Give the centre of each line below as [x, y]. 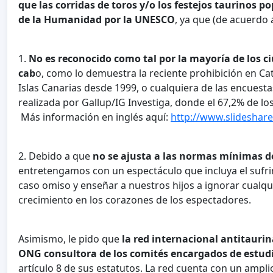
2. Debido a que [55, 156]
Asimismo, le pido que [70, 239]
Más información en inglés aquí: [94, 117]
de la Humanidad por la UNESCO [97, 19]
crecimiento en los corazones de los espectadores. [135, 200]
